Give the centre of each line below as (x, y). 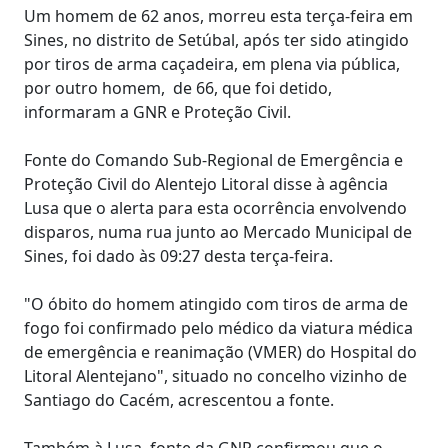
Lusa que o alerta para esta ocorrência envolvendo (215, 207)
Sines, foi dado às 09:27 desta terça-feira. (178, 255)
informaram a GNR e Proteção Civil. (157, 111)
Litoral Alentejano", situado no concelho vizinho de (215, 375)
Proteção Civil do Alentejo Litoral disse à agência (206, 183)
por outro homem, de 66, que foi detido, (178, 87)
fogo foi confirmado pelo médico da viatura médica (218, 327)
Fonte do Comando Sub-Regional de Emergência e (213, 159)
